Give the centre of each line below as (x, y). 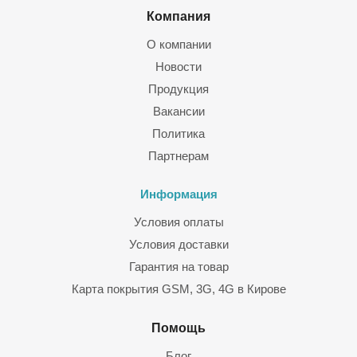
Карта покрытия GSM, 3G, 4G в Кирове (178, 289)
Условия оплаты (178, 222)
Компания (178, 16)
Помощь (178, 328)
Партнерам (178, 156)
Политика (178, 133)
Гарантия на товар (178, 267)
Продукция (178, 89)
